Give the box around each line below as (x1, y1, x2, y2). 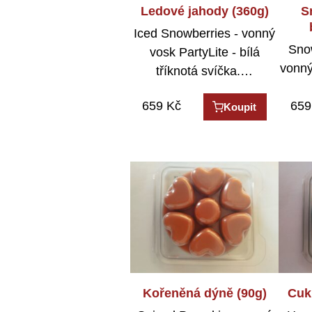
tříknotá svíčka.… (156, 64, 253, 79)
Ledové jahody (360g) (140, 3, 269, 18)
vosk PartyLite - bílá (149, 45, 260, 60)
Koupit (224, 101, 257, 114)
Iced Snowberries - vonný (134, 26, 276, 41)
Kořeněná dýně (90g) (142, 286, 267, 300)
